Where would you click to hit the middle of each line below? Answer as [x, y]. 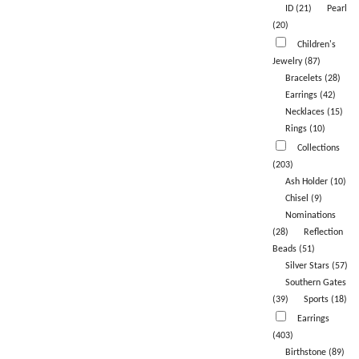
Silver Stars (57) [316, 266]
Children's [316, 45]
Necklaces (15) [314, 113]
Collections [318, 149]
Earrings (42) [310, 96]
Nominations [310, 216]
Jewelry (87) [296, 62]
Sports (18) [325, 300]
